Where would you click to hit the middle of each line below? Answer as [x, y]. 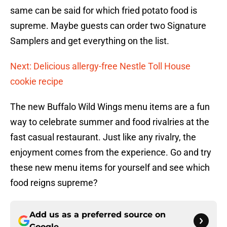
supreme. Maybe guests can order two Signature [108, 26]
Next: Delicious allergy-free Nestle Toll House [100, 66]
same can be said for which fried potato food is [104, 11]
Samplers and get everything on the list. [90, 41]
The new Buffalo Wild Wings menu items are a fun [110, 107]
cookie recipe [37, 82]
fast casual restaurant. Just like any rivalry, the [103, 137]
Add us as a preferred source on [98, 215]
